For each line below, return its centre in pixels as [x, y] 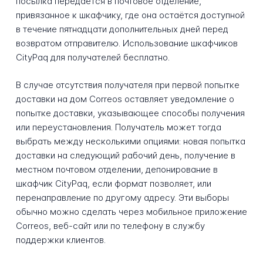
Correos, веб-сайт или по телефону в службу [110, 225]
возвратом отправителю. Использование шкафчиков [127, 43]
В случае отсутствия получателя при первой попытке [127, 85]
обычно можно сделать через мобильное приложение [131, 211]
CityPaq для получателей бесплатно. [92, 58]
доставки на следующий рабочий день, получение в [125, 155]
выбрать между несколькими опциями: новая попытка [130, 141]
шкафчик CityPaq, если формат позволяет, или [113, 183]
